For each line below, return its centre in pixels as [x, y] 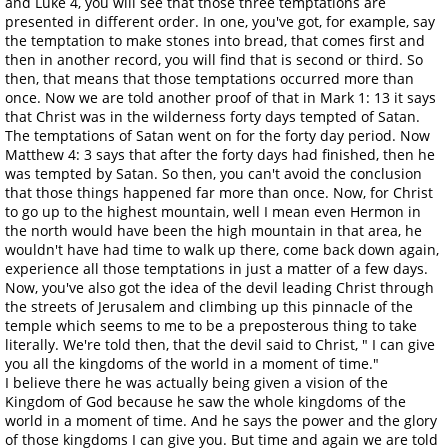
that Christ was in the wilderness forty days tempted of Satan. [212, 116]
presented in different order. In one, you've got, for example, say [220, 21]
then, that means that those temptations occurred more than [209, 78]
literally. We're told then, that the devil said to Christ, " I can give [220, 344]
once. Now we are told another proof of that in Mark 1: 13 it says [220, 97]
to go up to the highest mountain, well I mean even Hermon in [213, 211]
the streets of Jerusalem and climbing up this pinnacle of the [209, 306]
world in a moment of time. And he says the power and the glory [221, 420]
